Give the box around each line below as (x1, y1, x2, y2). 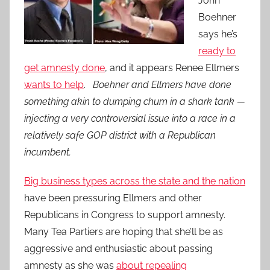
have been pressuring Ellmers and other (24, 192, 202, 204)
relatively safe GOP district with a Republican (24, 130, 216, 142)
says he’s (198, 28, 237, 40)
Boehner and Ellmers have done (93, 79, 231, 91)
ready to (198, 45, 236, 57)
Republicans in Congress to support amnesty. (24, 209, 230, 221)
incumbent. (24, 146, 76, 159)
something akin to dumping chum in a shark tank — (24, 96, 245, 108)
